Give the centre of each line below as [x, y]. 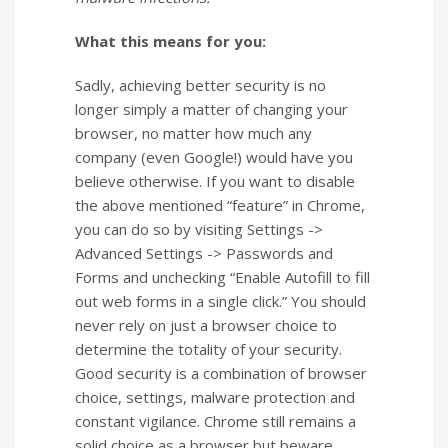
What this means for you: [170, 40]
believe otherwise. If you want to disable [215, 180]
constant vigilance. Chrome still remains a [215, 420]
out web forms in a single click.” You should [220, 300]
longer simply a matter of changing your [211, 108]
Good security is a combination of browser [221, 372]
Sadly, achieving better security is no [200, 84]
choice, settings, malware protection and [215, 396]
